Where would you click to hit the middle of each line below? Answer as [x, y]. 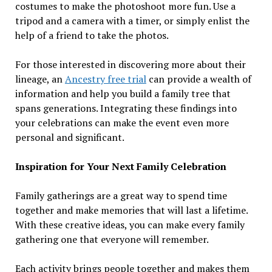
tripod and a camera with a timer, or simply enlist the [132, 21]
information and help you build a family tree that [123, 94]
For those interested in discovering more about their [130, 65]
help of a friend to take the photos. [92, 36]
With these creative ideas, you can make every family [130, 225]
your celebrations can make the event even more [122, 123]
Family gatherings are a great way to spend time [121, 196]
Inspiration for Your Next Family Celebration [121, 167]
